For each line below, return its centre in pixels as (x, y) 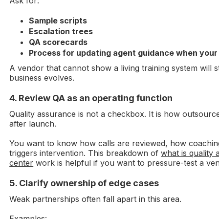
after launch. (33, 123)
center (22, 163)
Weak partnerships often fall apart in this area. (96, 199)
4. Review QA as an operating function (91, 98)
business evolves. (42, 77)
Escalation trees (61, 31)
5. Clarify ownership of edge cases (84, 183)
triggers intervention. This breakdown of (85, 153)
